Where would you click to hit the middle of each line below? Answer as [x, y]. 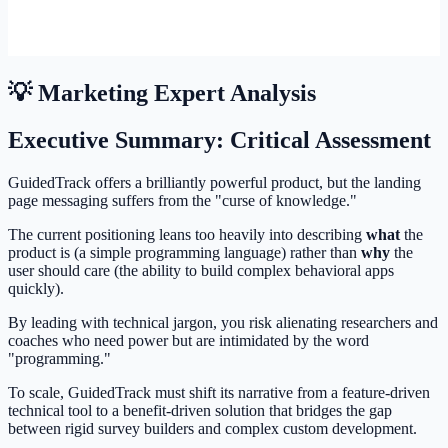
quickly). [36, 289]
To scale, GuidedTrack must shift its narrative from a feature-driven [219, 393]
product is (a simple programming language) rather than [184, 253]
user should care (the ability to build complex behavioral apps [201, 271]
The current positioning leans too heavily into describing [187, 235]
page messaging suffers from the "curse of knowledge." [182, 201]
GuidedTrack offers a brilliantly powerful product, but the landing [214, 183]
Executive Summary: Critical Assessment [219, 140]
